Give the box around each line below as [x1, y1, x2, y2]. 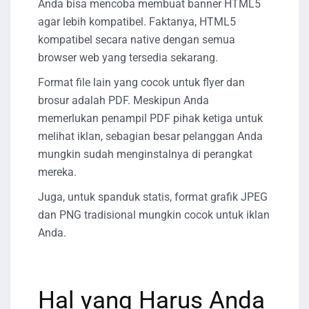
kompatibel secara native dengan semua [38, 32, 235, 46]
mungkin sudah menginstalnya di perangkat [38, 147, 252, 161]
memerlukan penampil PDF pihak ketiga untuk [38, 111, 263, 125]
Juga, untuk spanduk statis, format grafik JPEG [38, 190, 268, 203]
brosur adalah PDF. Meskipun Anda [38, 93, 209, 107]
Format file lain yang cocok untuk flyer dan [38, 75, 245, 89]
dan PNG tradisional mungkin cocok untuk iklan [38, 208, 270, 221]
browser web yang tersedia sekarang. [38, 50, 218, 64]
